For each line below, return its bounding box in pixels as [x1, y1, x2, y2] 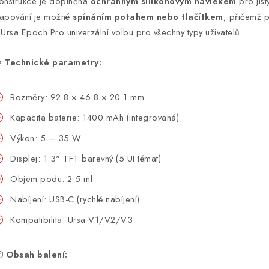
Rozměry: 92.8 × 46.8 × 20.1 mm [10, 91, 144, 103]
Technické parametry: [4, 56, 101, 68]
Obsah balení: [6, 248, 68, 261]
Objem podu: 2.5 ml [10, 172, 92, 185]
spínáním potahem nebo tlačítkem [73, 10, 223, 23]
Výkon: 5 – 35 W [10, 131, 82, 144]
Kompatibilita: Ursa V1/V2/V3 [10, 213, 133, 226]
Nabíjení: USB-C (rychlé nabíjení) [10, 193, 140, 205]
